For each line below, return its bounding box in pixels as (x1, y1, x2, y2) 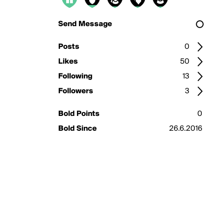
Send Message (58, 20, 112, 28)
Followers (58, 87, 93, 95)
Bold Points (58, 110, 100, 118)
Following (58, 73, 92, 80)
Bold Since (58, 125, 97, 133)
